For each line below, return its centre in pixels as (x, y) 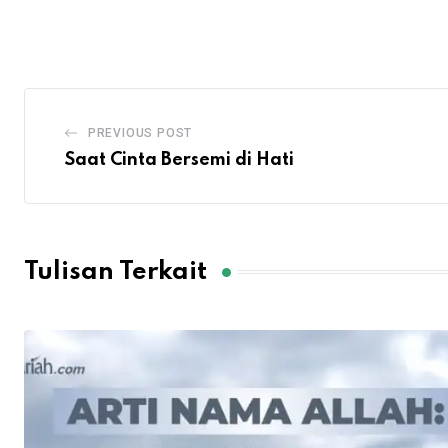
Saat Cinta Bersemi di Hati (179, 160)
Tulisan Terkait (115, 272)
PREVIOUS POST (140, 133)
